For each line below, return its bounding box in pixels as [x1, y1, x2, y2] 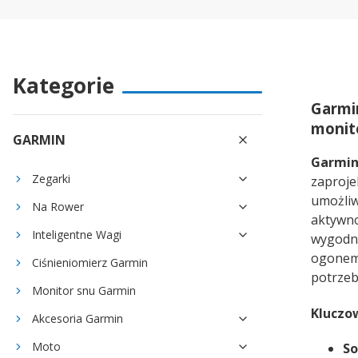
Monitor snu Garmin [32, 283, 136, 298]
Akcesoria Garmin [32, 311, 123, 326]
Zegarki [32, 171, 70, 186]
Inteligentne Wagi [32, 227, 121, 242]
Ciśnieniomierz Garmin [32, 255, 148, 270]
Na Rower [32, 199, 84, 214]
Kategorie [13, 71, 114, 100]
